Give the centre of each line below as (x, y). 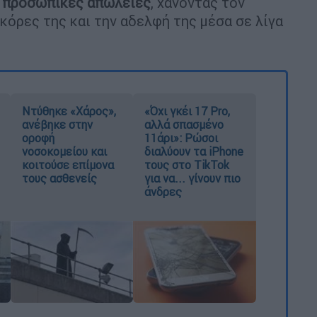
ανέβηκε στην (57, 124)
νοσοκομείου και (64, 151)
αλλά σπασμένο (184, 124)
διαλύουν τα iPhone (194, 151)
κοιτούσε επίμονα (68, 165)
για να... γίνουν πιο (193, 178)
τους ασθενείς (59, 178)
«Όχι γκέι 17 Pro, (188, 111)
